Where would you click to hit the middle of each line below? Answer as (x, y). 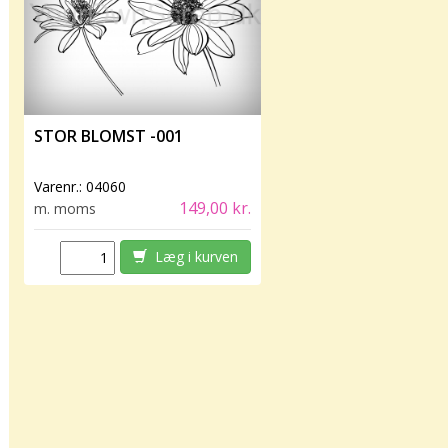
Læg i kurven (192, 256)
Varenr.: (60, 186)
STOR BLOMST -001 (109, 136)
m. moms (65, 208)
